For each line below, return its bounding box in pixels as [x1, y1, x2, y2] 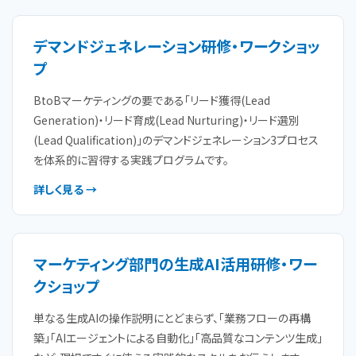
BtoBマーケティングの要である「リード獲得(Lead [33, 92, 270, 108]
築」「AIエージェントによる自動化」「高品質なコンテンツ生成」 [33, 330, 323, 346]
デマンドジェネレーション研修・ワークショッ [33, 35, 320, 56]
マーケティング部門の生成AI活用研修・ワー [33, 253, 317, 274]
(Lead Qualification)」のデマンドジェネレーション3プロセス [33, 132, 319, 148]
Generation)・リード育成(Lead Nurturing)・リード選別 [33, 112, 300, 128]
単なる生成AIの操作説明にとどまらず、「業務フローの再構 [33, 310, 311, 326]
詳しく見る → [33, 181, 97, 197]
